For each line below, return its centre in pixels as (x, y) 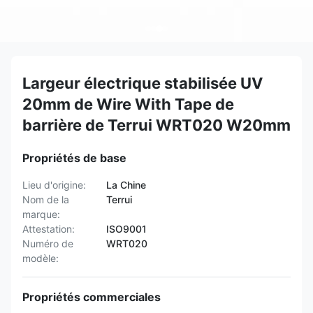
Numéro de (48, 243)
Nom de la (46, 199)
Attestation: (49, 229)
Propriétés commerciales (92, 297)
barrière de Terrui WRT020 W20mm (156, 125)
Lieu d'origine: (54, 185)
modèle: (41, 258)
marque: (41, 214)
